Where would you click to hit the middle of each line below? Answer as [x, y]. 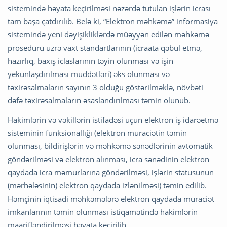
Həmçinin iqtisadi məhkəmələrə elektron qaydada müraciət [111, 199]
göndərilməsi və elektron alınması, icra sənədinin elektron [108, 159]
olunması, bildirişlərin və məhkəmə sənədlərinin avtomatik [110, 146]
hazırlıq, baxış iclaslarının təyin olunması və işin [90, 61]
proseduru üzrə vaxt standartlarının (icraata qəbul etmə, [105, 48]
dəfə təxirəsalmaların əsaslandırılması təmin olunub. [99, 101]
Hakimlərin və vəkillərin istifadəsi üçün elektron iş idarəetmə [113, 120]
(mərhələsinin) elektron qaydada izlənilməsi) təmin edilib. [107, 186]
